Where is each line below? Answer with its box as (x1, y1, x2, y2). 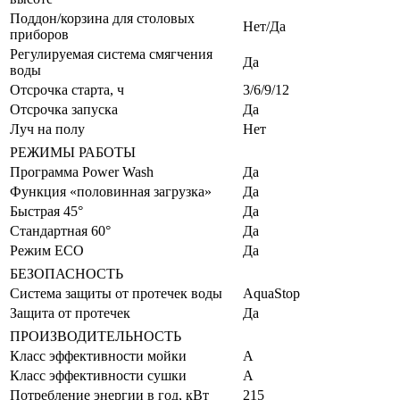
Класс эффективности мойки (10, 348, 187, 364)
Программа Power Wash (10, 164, 154, 180)
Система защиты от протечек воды (10, 286, 222, 302)
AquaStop (243, 286, 300, 302)
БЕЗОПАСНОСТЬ (10, 266, 123, 282)
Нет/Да (243, 19, 286, 35)
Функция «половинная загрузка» (10, 184, 212, 200)
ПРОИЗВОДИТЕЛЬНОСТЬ (10, 329, 181, 345)
